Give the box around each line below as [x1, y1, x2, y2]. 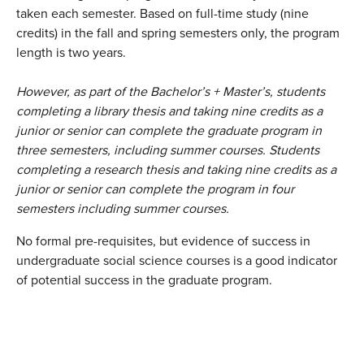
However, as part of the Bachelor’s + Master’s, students [16, 82, 325, 102]
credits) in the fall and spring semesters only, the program [16, 24, 340, 43]
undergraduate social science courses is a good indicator [16, 251, 337, 271]
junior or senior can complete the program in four [16, 180, 294, 199]
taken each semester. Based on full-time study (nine [16, 4, 309, 24]
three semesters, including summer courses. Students [16, 141, 319, 160]
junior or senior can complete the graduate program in [16, 121, 322, 141]
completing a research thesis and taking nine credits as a [16, 160, 336, 180]
